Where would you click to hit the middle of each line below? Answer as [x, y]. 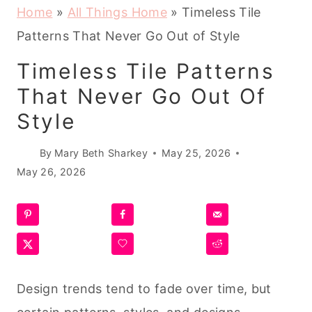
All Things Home [117, 12]
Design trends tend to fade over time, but [144, 288]
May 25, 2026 [196, 153]
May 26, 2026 [52, 172]
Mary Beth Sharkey [101, 153]
